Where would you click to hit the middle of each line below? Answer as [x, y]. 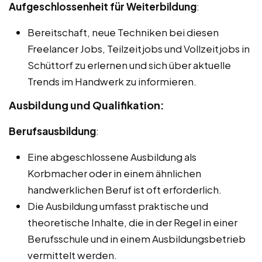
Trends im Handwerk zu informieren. [112, 81]
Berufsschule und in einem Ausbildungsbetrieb [137, 238]
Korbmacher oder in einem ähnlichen [114, 173]
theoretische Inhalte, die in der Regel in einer [132, 222]
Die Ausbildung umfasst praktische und [118, 206]
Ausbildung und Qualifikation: [87, 105]
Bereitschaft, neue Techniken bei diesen [123, 32]
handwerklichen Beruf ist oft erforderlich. [125, 189]
